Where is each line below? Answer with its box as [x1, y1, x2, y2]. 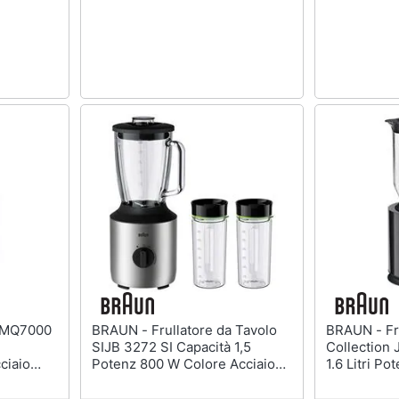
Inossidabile [91, 371, 167, 389]
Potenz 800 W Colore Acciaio [91, 354, 275, 372]
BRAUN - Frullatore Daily [326, 321, 386, 338]
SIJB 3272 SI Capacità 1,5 [91, 338, 251, 355]
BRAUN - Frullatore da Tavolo [91, 321, 151, 338]
